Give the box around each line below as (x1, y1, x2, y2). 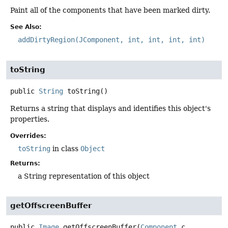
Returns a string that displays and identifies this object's (10, 104, 211, 112)
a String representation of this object (18, 172, 150, 180)
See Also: (10, 23, 42, 31)
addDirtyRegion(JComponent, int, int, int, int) (18, 36, 205, 44)
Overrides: (10, 132, 46, 139)
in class (50, 144, 80, 153)
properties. (10, 115, 49, 123)
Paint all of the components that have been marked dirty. (10, 6, 210, 15)
